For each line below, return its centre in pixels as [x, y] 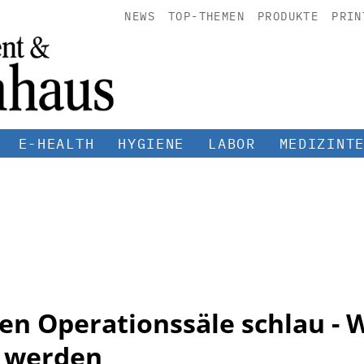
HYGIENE [152, 143]
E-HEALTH [56, 143]
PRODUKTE [288, 16]
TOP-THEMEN [206, 16]
